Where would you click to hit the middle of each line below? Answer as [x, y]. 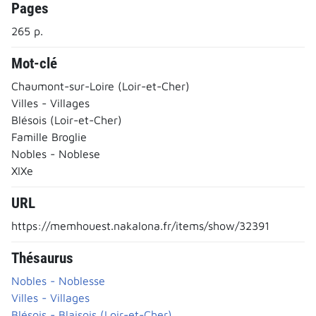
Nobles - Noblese [56, 153]
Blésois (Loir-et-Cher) [67, 120]
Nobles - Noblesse [58, 280]
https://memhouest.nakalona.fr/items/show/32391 [140, 225]
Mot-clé [34, 63]
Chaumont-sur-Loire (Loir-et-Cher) [101, 86]
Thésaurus [42, 258]
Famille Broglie [49, 136]
